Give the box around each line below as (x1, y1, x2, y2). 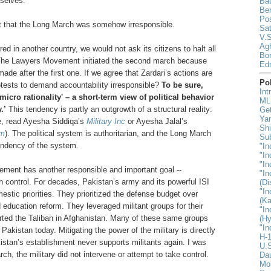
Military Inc (87, 116, 125, 126)
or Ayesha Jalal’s (125, 116, 188, 126)
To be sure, (162, 80, 203, 90)
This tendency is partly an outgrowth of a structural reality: (6, 104, 212, 114)
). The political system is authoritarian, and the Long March (5, 128, 211, 138)
